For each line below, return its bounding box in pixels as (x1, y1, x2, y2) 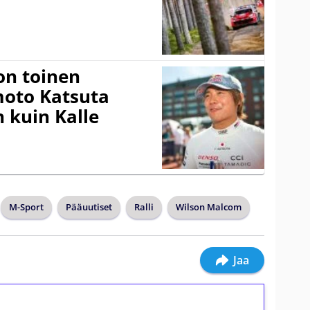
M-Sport (9, 200, 44, 213)
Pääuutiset (66, 200, 112, 213)
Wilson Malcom (176, 200, 241, 213)
